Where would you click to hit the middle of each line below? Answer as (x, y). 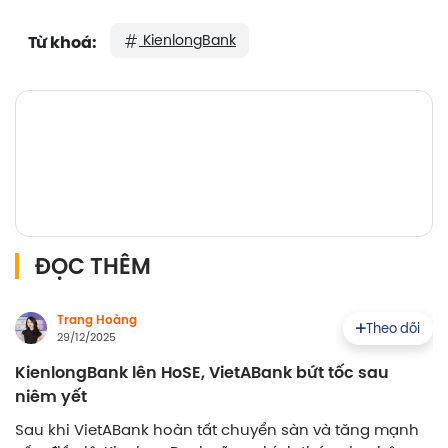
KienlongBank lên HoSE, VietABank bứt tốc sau (202, 372)
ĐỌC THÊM (93, 266)
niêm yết (51, 396)
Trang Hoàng (97, 320)
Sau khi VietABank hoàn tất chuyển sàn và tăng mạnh (217, 429)
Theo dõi (393, 327)
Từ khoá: (62, 42)
